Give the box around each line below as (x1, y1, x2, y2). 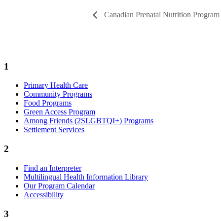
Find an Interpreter (24, 163, 81, 172)
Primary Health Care (24, 81, 88, 90)
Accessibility (24, 190, 64, 199)
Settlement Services (24, 125, 84, 134)
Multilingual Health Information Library (24, 172, 148, 181)
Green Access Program (24, 108, 95, 116)
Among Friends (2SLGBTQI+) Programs (24, 116, 153, 125)
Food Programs (24, 99, 72, 108)
